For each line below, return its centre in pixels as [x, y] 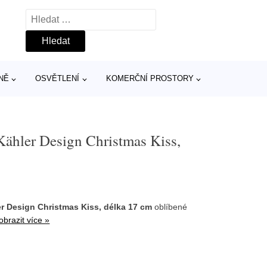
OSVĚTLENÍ [58, 78]
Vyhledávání [52, 16]
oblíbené [170, 207]
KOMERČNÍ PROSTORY [150, 78]
